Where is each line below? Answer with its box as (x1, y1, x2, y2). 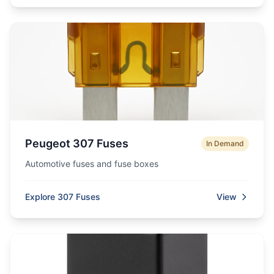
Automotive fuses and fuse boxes (25, 158, 158, 169)
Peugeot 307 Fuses (25, 137, 128, 150)
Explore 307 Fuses (25, 191, 100, 202)
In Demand (206, 139, 244, 148)
